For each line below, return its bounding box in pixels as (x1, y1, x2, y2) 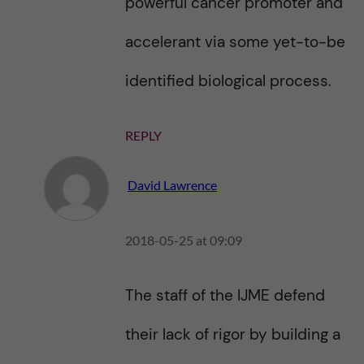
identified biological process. (124, 71, 331, 91)
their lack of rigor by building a (124, 324, 340, 344)
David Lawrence (127, 177, 217, 193)
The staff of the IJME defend (124, 285, 325, 305)
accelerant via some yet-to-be (124, 32, 345, 52)
